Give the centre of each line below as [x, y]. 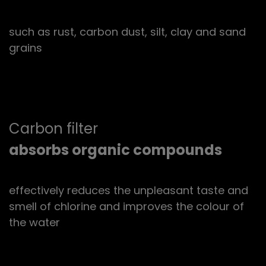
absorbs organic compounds [115, 150]
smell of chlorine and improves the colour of [126, 206]
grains [26, 47]
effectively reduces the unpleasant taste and [129, 190]
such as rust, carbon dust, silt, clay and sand [127, 31]
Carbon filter [53, 128]
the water [34, 222]
